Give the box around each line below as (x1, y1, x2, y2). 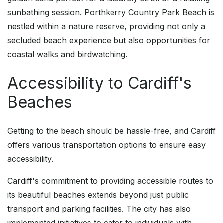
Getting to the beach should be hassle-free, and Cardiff (7, 126, 216, 136)
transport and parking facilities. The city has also (7, 204, 191, 214)
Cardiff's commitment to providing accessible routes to (7, 176, 213, 186)
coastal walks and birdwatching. (7, 49, 127, 60)
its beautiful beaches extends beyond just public (7, 190, 189, 200)
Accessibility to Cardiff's (7, 73, 192, 93)
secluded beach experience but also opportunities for (7, 35, 210, 46)
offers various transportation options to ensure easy (7, 140, 206, 150)
